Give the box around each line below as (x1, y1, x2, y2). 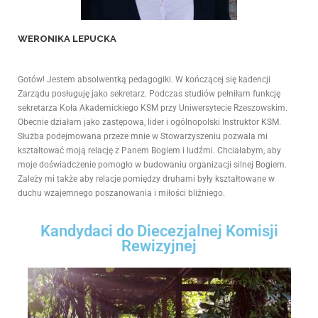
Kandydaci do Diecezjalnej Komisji (40, 222, 278, 241)
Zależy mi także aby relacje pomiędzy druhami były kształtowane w (18, 174, 275, 184)
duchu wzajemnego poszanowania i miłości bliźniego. (18, 188, 225, 198)
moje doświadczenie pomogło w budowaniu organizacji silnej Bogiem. (18, 160, 287, 170)
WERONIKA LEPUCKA (18, 33, 116, 44)
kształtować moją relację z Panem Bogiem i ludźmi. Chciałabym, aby (18, 146, 281, 155)
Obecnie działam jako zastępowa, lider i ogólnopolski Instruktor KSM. (18, 117, 281, 127)
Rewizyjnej (121, 237, 197, 256)
